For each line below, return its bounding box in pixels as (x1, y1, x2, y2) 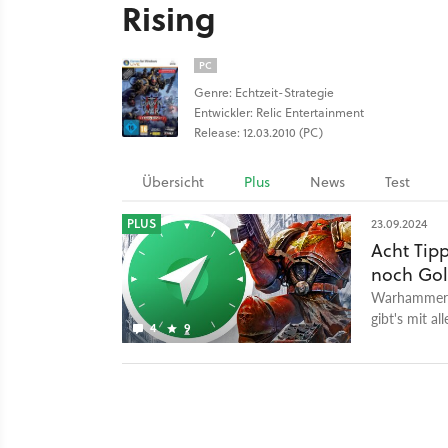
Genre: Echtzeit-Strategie (194, 84, 334, 101)
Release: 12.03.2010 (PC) (194, 124, 323, 141)
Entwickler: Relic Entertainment (194, 104, 364, 121)
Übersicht (142, 172, 204, 192)
